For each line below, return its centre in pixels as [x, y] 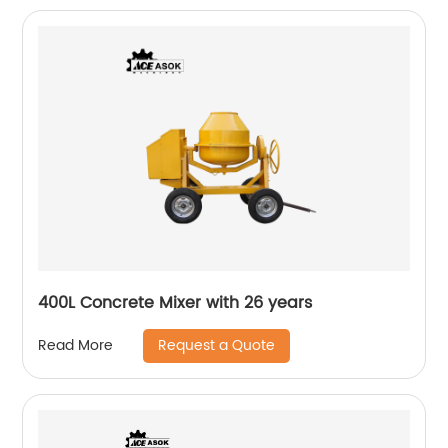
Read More [76, 346]
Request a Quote [217, 345]
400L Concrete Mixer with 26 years [175, 302]
